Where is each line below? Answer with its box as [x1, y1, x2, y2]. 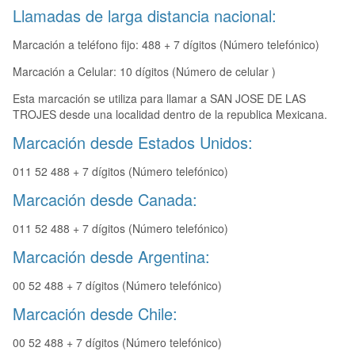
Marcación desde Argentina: [13, 245, 210, 269]
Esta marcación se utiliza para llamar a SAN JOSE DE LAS [13, 90, 306, 107]
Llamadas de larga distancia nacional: [13, 4, 277, 28]
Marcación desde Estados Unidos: [13, 131, 253, 155]
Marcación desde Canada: [13, 188, 197, 212]
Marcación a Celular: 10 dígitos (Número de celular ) [13, 63, 276, 80]
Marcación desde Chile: [13, 302, 177, 326]
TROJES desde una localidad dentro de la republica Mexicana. [13, 106, 327, 123]
